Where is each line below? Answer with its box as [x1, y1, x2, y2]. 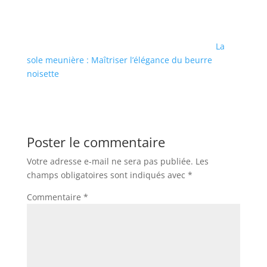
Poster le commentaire [26, 132, 165, 151]
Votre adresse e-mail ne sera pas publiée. [26, 155, 193, 167]
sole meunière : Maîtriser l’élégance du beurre [26, 54, 212, 66]
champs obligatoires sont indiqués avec [26, 169, 188, 181]
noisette [26, 67, 59, 79]
